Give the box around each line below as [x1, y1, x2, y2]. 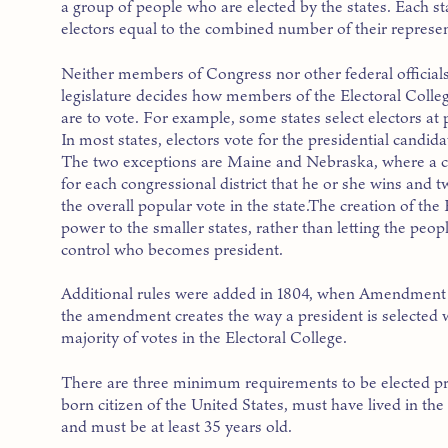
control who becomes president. [61, 236, 284, 261]
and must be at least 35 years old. [61, 414, 293, 439]
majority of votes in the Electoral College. [61, 325, 348, 350]
